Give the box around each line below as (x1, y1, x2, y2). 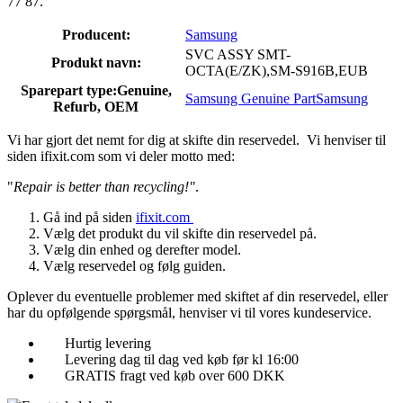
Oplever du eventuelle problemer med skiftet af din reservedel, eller (7, 289, 388, 305)
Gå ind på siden (43, 210, 136, 226)
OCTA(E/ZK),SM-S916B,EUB (185, 63, 368, 79)
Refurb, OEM (53, 99, 139, 115)
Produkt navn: (50, 55, 141, 71)
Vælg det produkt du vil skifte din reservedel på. (43, 226, 317, 242)
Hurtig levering (65, 336, 151, 352)
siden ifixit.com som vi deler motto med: (7, 148, 235, 165)
